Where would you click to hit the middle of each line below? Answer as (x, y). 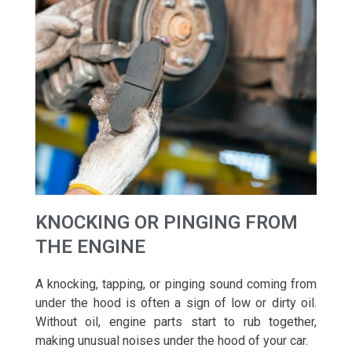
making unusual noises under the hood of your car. (173, 341)
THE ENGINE (90, 247)
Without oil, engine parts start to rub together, (176, 322)
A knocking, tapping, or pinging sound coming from (176, 284)
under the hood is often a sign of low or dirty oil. (176, 303)
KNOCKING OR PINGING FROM (167, 222)
